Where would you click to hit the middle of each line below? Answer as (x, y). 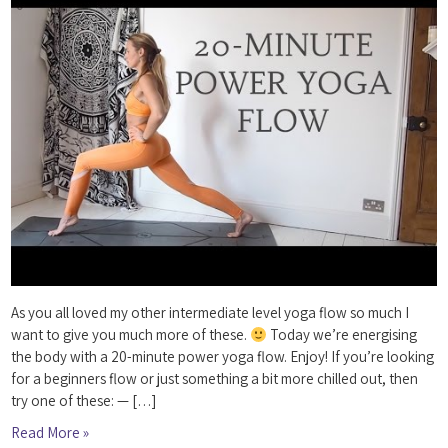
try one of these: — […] (84, 401)
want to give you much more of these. (131, 335)
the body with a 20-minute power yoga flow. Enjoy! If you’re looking (223, 357)
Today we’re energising (342, 335)
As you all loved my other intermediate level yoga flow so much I (210, 313)
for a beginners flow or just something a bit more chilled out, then (215, 379)
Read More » (50, 433)
